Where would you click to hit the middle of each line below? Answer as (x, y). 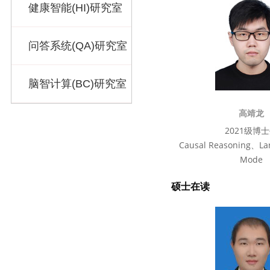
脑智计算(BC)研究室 (77, 84)
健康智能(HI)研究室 (75, 8)
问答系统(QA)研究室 (78, 46)
